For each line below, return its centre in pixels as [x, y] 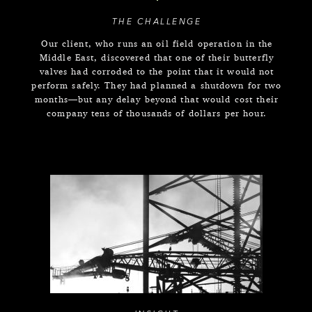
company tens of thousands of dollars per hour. [157, 113]
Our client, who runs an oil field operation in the [157, 43]
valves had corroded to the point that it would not [157, 71]
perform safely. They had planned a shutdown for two [157, 85]
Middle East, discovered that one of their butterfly [157, 57]
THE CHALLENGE [157, 22]
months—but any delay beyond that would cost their [157, 99]
